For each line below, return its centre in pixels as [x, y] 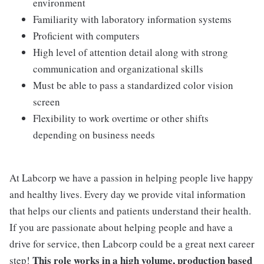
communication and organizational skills [118, 69]
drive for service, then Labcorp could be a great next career [132, 244]
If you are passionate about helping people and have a [121, 227]
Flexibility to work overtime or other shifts [121, 118]
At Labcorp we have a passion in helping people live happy [131, 178]
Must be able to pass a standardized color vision [133, 85]
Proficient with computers [86, 36]
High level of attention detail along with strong [131, 52]
